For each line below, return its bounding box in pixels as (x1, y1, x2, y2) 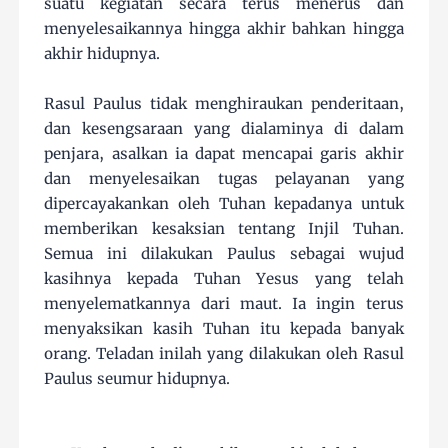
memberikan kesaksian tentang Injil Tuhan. (44, 218, 404, 238)
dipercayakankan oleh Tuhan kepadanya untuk (44, 193, 404, 213)
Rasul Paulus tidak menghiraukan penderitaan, (44, 93, 404, 113)
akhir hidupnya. (44, 43, 165, 63)
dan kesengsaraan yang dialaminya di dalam (44, 118, 404, 138)
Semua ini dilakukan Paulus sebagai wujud (44, 243, 404, 263)
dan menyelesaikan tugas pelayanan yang (44, 168, 404, 188)
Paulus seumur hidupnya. (44, 368, 235, 388)
